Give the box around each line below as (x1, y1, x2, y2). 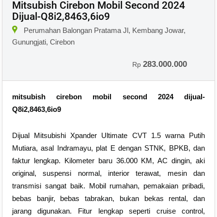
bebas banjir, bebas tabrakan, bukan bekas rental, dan (12, 194, 205, 203)
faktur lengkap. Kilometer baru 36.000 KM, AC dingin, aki (12, 156, 205, 165)
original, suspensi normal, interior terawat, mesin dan (12, 169, 205, 178)
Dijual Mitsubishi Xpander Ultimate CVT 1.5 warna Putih (12, 131, 205, 140)
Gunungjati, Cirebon (12, 38, 75, 46)
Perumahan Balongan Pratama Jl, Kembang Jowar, (23, 26, 186, 35)
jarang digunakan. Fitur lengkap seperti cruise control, (12, 207, 205, 216)
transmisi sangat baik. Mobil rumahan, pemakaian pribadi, (12, 182, 205, 190)
